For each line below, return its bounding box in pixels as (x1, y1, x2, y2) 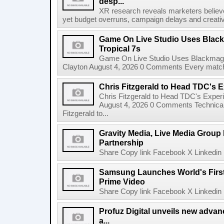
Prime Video (99, 177, 145, 186)
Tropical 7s (99, 44, 140, 53)
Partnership (99, 138, 143, 147)
